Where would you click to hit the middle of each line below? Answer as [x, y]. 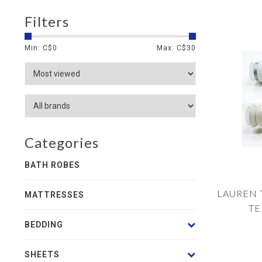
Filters [47, 21]
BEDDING [44, 225]
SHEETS [42, 254]
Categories [62, 142]
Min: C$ [39, 48]
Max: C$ [171, 48]
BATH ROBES [52, 165]
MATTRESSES [54, 195]
